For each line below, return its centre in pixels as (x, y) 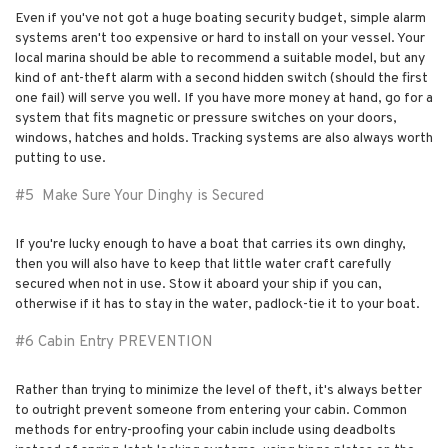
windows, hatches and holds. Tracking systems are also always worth (224, 138)
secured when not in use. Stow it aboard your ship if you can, (198, 284)
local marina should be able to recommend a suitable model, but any (220, 58)
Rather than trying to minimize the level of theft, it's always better (218, 390)
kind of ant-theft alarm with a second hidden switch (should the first (221, 78)
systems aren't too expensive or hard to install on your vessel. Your (220, 38)
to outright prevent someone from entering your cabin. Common (211, 410)
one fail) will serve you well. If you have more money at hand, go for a (224, 98)
